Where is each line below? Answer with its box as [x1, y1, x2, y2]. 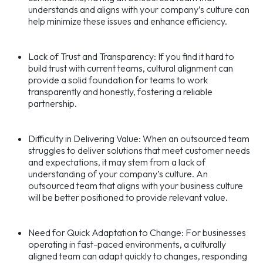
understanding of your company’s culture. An [28, 168, 208, 180]
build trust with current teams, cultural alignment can [28, 62, 233, 75]
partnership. [28, 97, 77, 110]
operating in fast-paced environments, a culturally [28, 238, 226, 251]
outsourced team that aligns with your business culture [28, 180, 243, 192]
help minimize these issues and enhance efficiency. [28, 15, 227, 28]
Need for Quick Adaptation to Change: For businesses [28, 227, 246, 239]
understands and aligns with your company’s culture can [28, 4, 249, 16]
